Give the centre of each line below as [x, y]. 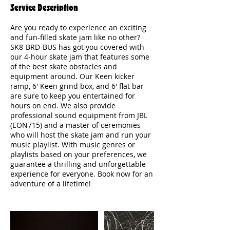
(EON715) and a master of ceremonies [75, 125]
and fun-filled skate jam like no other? [75, 37]
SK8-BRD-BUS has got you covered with [77, 47]
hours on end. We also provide [63, 106]
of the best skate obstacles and [64, 66]
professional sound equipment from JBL [79, 115]
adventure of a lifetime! [51, 184]
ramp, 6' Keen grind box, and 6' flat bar [77, 86]
